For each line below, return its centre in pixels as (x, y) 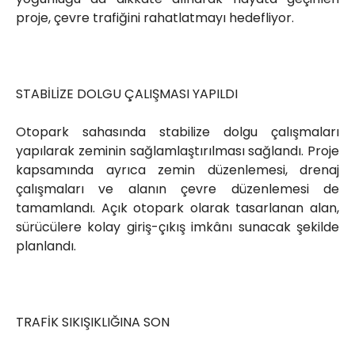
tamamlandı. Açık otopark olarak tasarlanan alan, (177, 208)
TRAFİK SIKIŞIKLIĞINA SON (93, 323)
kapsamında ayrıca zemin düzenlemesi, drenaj (177, 170)
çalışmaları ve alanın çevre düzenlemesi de (177, 189)
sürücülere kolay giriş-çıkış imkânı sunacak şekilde (177, 227)
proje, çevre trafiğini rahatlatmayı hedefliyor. (155, 18)
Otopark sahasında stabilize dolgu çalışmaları (177, 132)
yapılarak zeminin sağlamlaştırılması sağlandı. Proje (177, 151)
